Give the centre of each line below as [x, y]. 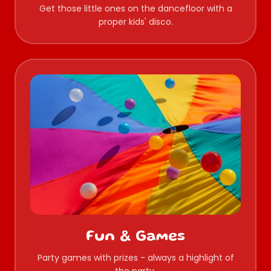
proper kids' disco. [135, 22]
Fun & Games [135, 238]
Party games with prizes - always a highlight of [135, 258]
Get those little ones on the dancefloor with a [135, 9]
